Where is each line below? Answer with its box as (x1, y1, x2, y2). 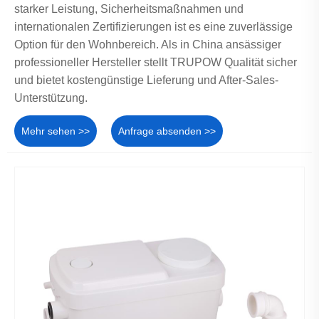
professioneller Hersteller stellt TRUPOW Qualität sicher (14, 56, 297, 68)
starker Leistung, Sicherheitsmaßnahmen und (14, 2, 244, 15)
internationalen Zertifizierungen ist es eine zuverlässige (14, 20, 293, 33)
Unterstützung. (14, 91, 88, 104)
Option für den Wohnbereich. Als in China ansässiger (14, 38, 281, 51)
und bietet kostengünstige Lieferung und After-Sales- (14, 73, 278, 86)
